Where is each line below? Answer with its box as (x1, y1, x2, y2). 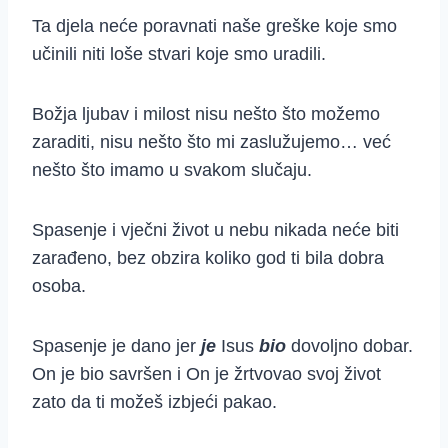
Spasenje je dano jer (32, 336, 201, 357)
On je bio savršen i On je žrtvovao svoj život (32, 364, 381, 385)
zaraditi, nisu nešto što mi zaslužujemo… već (32, 132, 391, 153)
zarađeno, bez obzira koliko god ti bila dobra (32, 248, 384, 269)
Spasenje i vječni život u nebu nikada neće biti (32, 220, 399, 241)
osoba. (32, 276, 86, 297)
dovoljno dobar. (286, 336, 413, 357)
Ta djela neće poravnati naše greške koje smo (32, 16, 397, 37)
